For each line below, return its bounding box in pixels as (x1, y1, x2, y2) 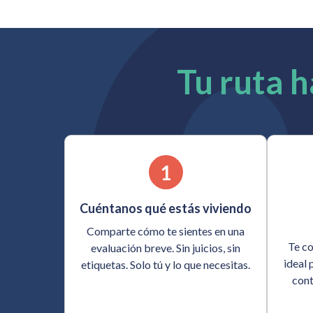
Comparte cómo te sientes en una (87, 224, 245, 238)
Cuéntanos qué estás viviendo (80, 201, 252, 217)
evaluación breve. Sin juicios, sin (91, 241, 240, 255)
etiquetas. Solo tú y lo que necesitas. (81, 258, 250, 272)
